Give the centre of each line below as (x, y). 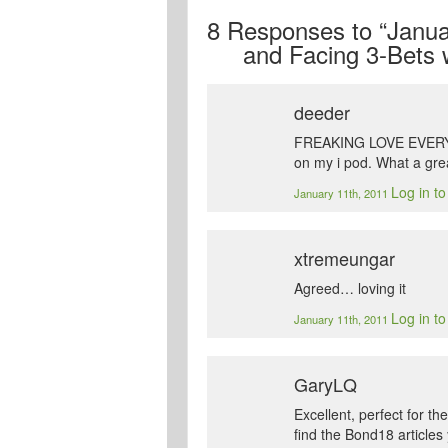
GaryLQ (326, 384)
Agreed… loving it (350, 288)
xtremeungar (345, 258)
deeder (322, 112)
